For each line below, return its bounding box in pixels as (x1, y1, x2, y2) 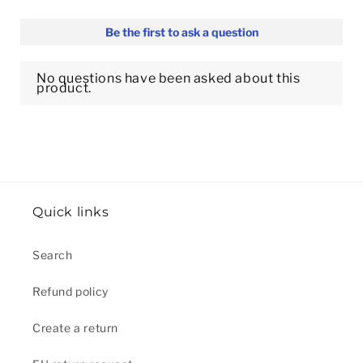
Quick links (32, 204, 109, 220)
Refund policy (32, 284, 109, 299)
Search (32, 248, 73, 263)
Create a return (32, 321, 118, 335)
